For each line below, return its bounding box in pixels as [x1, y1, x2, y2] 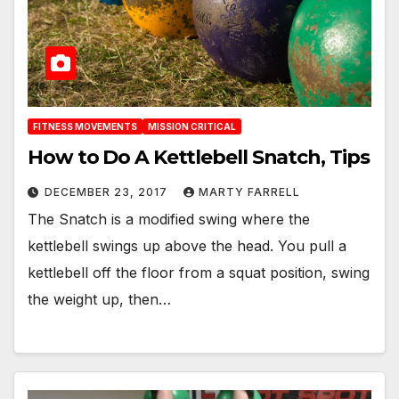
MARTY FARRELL [199, 184, 300, 199]
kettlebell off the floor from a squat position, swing [28, 263, 370, 281]
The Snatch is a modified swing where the [28, 209, 310, 228]
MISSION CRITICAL [148, 120, 236, 132]
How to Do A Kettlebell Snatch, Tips [28, 144, 370, 169]
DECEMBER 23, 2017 [45, 184, 171, 199]
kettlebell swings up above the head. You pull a [28, 236, 346, 255]
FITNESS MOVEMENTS [33, 120, 137, 132]
